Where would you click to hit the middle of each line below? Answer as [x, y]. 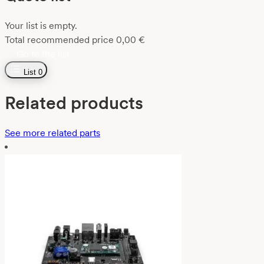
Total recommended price [59, 39]
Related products [74, 102]
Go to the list [43, 54]
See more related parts [52, 133]
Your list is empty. [41, 25]
